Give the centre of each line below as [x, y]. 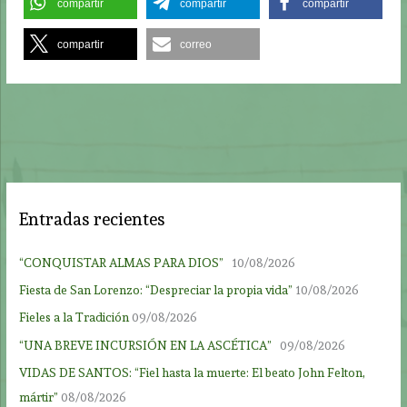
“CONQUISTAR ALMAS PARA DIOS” [124, 262]
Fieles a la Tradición [74, 318]
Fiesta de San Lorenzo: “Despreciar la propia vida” [156, 289]
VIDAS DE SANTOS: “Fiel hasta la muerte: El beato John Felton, [193, 373]
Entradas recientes [93, 220]
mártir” [39, 397]
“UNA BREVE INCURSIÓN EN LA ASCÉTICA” [149, 345]
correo [196, 45]
